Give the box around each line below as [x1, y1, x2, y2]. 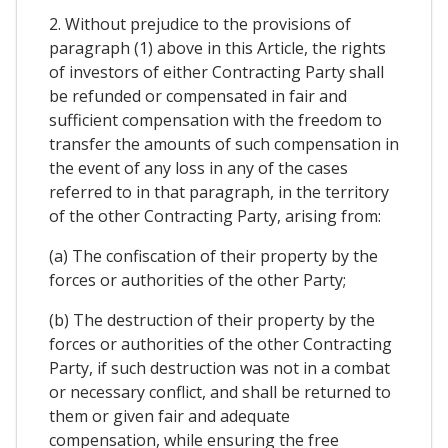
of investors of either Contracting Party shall [49, 60, 384, 83]
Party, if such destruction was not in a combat [49, 356, 390, 379]
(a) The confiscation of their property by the [49, 244, 378, 267]
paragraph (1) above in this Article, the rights [49, 36, 386, 59]
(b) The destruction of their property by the [49, 308, 375, 331]
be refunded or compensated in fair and [49, 84, 347, 107]
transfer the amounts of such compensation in [49, 132, 399, 155]
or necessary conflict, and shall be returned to [49, 380, 391, 403]
